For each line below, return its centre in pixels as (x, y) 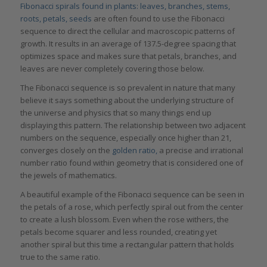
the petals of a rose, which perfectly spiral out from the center (131, 207)
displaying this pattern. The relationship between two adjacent (133, 125)
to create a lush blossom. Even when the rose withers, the (124, 219)
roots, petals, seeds (56, 18)
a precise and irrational (200, 150)
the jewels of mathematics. (68, 175)
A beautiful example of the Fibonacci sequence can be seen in (132, 194)
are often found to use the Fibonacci (158, 18)
